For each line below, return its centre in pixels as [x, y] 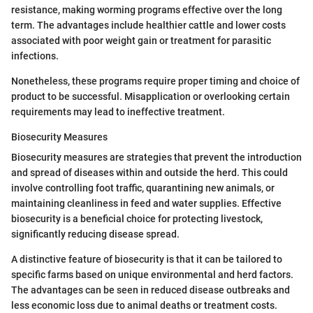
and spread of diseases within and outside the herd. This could [150, 173]
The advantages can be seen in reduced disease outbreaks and [151, 290]
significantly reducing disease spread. [95, 234]
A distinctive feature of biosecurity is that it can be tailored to [147, 260]
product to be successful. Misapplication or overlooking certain [151, 97]
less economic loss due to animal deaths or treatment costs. [144, 306]
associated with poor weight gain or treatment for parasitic [141, 41]
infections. [35, 56]
